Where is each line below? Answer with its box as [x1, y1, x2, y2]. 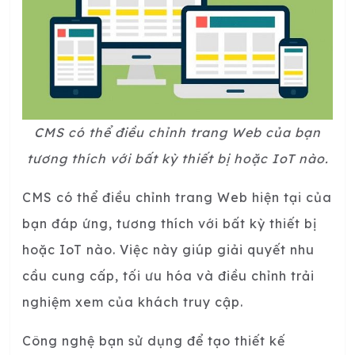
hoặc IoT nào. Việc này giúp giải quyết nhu [22, 242, 315, 258]
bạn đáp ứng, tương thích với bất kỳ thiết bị [22, 216, 317, 232]
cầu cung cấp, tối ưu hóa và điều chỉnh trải [22, 268, 315, 284]
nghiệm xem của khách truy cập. [22, 294, 243, 311]
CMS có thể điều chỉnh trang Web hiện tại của [22, 189, 332, 206]
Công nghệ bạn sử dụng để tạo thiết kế [22, 333, 285, 349]
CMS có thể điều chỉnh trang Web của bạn [34, 124, 321, 141]
